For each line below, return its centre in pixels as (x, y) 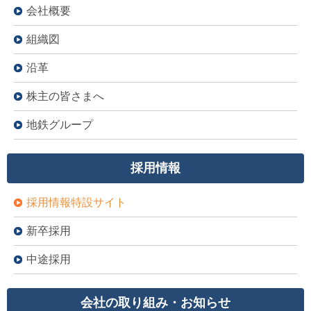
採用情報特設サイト (76, 202)
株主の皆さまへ (65, 96)
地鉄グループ (60, 125)
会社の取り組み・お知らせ (155, 303)
